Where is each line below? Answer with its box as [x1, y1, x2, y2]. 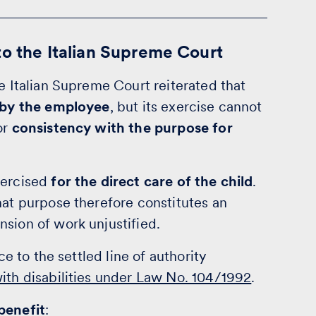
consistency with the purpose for [11, 119, 233, 136]
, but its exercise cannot [109, 98, 262, 115]
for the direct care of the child [51, 173, 253, 190]
